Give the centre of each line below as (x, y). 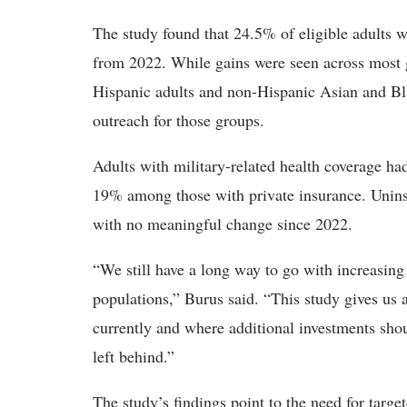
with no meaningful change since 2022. (223, 223)
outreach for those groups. (179, 120)
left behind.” (134, 356)
